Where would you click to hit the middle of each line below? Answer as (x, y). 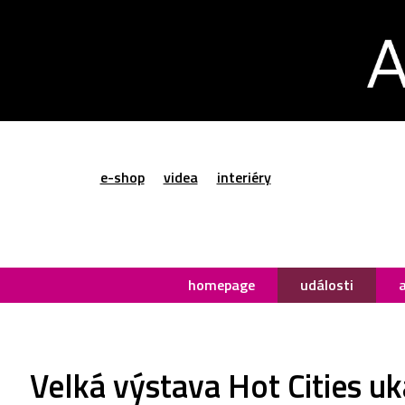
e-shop (122, 178)
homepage (221, 284)
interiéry (244, 178)
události (327, 284)
